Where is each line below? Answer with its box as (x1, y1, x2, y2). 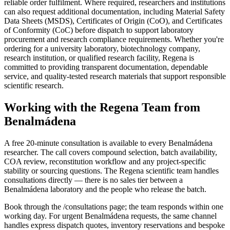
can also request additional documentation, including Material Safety (4, 7, 225, 16)
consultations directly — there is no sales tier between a (4, 175, 183, 184)
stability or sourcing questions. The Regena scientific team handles (4, 166, 219, 175)
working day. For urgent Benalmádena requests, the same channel (4, 211, 217, 220)
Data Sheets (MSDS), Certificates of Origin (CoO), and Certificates (4, 16, 222, 25)
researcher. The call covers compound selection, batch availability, (4, 147, 217, 157)
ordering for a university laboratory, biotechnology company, (4, 44, 200, 53)
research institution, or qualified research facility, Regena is (4, 53, 194, 62)
